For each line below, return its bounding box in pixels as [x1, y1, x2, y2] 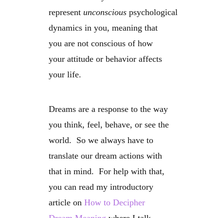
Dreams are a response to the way [49, 104, 168, 114]
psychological [127, 7, 178, 18]
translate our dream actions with [49, 151, 162, 161]
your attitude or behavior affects [49, 54, 162, 64]
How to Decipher [84, 198, 145, 208]
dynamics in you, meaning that [49, 23, 158, 33]
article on [49, 198, 84, 208]
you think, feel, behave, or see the [49, 120, 169, 130]
